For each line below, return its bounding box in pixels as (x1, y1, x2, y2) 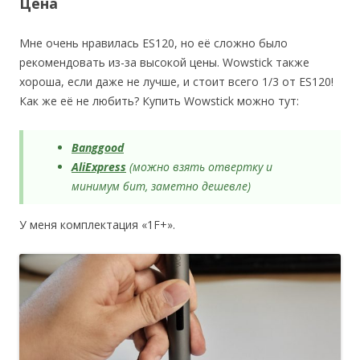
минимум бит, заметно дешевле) (72, 178, 251, 194)
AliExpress (72, 158, 126, 174)
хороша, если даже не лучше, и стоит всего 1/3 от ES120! (19, 73, 333, 89)
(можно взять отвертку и (126, 158, 272, 174)
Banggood (72, 139, 124, 155)
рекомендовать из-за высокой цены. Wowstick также (19, 54, 309, 70)
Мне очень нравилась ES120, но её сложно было (19, 35, 288, 51)
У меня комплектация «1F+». (19, 216, 175, 232)
